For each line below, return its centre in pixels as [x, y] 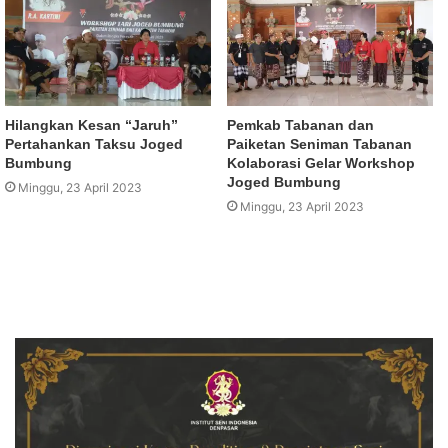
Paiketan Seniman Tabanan [319, 144]
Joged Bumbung [284, 182]
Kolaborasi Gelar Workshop [321, 163]
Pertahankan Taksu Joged [94, 144]
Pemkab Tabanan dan [300, 125]
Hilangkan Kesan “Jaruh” [91, 125]
